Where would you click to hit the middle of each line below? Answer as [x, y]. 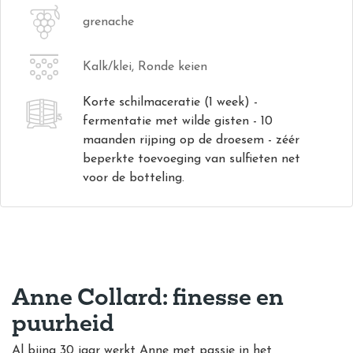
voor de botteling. [134, 178]
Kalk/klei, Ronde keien [145, 67]
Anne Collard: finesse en [148, 296]
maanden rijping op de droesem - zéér [191, 140]
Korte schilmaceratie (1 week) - [170, 102]
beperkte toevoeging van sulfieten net [191, 159]
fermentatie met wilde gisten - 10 [178, 121]
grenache [108, 22]
